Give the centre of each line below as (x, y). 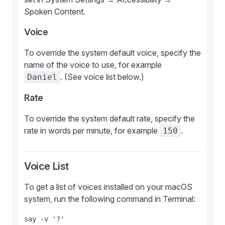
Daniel (42, 77)
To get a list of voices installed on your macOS (108, 187)
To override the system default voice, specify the (113, 53)
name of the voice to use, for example (93, 65)
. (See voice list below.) (102, 77)
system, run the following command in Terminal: (110, 199)
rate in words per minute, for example (92, 131)
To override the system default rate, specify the (109, 119)
